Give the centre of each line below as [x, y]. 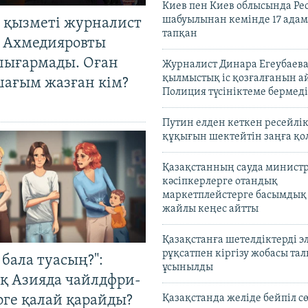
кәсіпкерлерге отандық [220, 182]
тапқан [180, 34]
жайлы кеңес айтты [210, 209]
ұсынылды [188, 268]
